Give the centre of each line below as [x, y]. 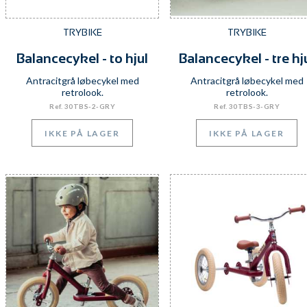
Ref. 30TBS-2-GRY [82, 106]
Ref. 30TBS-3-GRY [247, 106]
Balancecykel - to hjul [82, 58]
